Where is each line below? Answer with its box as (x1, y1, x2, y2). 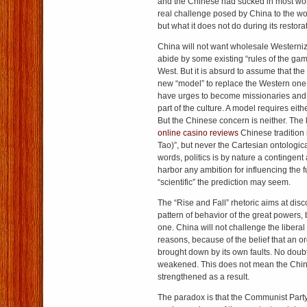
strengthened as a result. (158, 272, 249, 282)
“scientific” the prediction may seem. (158, 177, 291, 187)
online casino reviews (158, 128, 238, 138)
